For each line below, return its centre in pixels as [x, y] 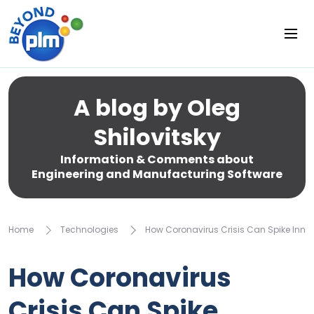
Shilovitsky [157, 137]
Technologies [89, 230]
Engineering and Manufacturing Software [157, 174]
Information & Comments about [157, 159]
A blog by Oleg [157, 108]
